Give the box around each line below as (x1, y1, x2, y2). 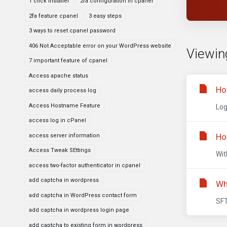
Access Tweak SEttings (29, 147, 91, 154)
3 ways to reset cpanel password (29, 27, 116, 34)
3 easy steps (89, 12, 122, 19)
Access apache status (29, 72, 88, 79)
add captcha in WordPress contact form (29, 192, 137, 199)
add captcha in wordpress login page (29, 207, 129, 213)
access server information (29, 132, 100, 139)
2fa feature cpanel (29, 12, 78, 19)
